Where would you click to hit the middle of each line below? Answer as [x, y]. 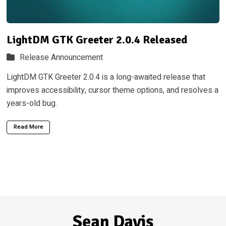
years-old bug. [32, 104]
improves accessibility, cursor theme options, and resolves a [112, 91]
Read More [28, 127]
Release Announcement [62, 58]
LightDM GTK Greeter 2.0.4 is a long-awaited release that [106, 77]
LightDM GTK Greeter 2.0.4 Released [97, 39]
